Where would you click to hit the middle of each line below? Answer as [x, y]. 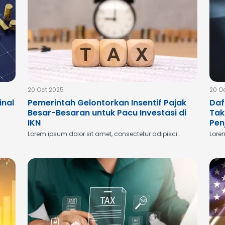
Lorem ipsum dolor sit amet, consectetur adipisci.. [104, 134]
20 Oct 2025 [45, 90]
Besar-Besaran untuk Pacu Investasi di [107, 113]
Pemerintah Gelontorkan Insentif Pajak [107, 103]
